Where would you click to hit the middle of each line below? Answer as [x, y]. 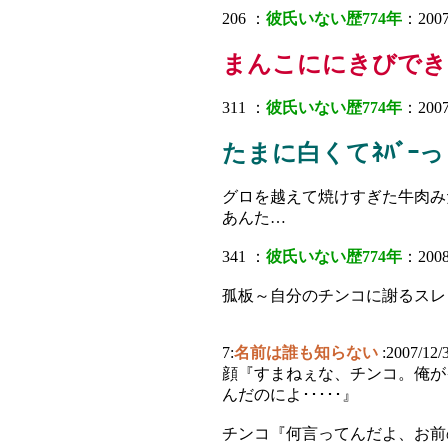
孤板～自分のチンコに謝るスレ [334, 295]
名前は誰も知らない [306, 352]
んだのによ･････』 [290, 394]
